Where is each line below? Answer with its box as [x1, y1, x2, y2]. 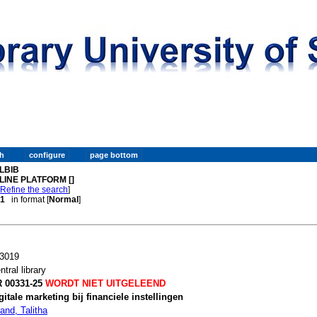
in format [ [5, 194, 50, 204]
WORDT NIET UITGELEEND [42, 277, 166, 289]
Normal [49, 194, 79, 204]
